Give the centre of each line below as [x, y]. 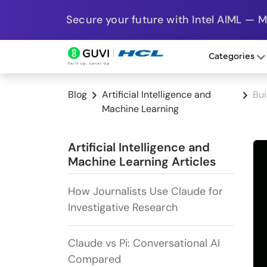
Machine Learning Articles [142, 162]
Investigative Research [123, 208]
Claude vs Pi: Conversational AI [144, 243]
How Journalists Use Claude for [145, 192]
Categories [232, 57]
